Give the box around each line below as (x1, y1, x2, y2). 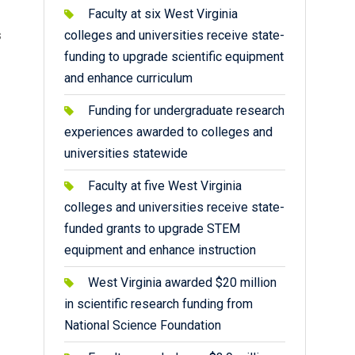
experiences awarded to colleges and (64, 124, 273, 139)
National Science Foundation (64, 318, 224, 333)
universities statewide (64, 146, 188, 161)
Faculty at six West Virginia (88, 6, 238, 21)
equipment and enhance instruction (64, 242, 256, 258)
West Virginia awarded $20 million (88, 275, 277, 290)
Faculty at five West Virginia (88, 178, 242, 193)
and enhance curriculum (64, 71, 199, 86)
